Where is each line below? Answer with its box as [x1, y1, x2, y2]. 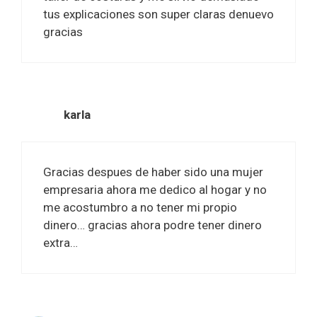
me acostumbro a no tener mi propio [43, 200, 237, 215]
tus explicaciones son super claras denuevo [43, 6, 274, 21]
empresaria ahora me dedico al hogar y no [43, 183, 267, 197]
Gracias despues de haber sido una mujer [43, 165, 263, 180]
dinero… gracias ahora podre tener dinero [43, 218, 262, 233]
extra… [43, 236, 78, 250]
